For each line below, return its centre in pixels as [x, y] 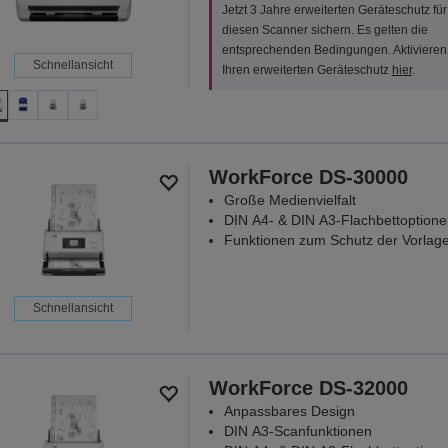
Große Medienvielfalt [289, 199]
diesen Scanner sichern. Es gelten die [324, 29]
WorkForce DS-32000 [308, 387]
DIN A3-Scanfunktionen [297, 430]
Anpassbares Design [289, 410]
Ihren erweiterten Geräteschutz [306, 69]
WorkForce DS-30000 [308, 176]
